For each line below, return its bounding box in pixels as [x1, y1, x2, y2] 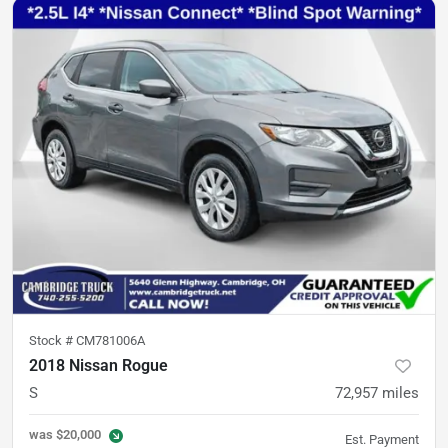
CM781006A [76, 332, 145, 348]
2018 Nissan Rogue [29, 355, 168, 375]
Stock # [29, 332, 76, 348]
